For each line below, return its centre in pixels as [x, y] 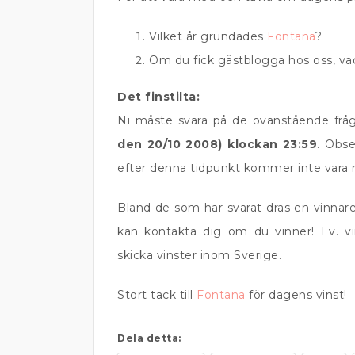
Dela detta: [149, 338]
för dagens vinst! [296, 295]
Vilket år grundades [208, 36]
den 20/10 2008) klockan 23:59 [218, 144]
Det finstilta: [158, 97]
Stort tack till [157, 295]
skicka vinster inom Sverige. [199, 255]
